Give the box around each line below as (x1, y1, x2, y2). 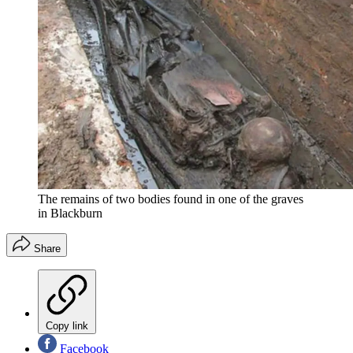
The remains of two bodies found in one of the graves (38, 191, 303, 206)
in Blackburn (38, 206, 102, 220)
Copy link (46, 319, 88, 332)
